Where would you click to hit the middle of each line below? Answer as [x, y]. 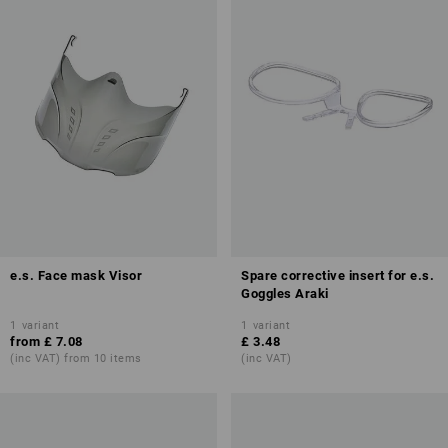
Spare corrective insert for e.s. [337, 275]
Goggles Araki [285, 293]
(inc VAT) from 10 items [76, 358]
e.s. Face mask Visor [76, 275]
